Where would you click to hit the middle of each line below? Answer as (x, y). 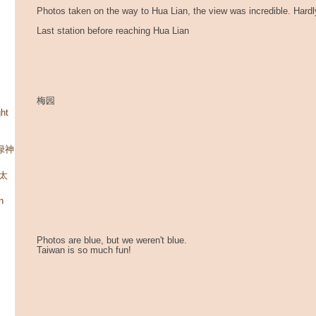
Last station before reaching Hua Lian (113, 31)
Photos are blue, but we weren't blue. (112, 240)
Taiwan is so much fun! (84, 250)
